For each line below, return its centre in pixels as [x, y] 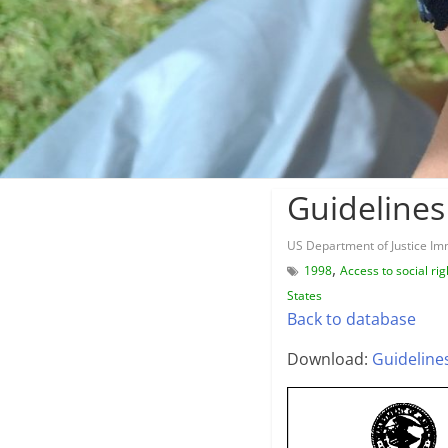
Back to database [351, 318]
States [304, 295]
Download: [329, 358]
